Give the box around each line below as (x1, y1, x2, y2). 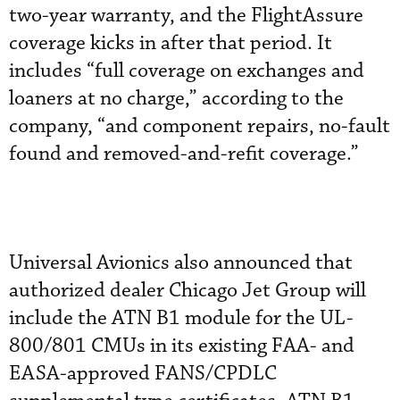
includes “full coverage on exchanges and (9, 58, 364, 84)
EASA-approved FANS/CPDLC (9, 361, 277, 387)
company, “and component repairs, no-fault (9, 113, 390, 139)
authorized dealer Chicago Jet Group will (9, 278, 366, 304)
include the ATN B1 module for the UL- (9, 305, 354, 331)
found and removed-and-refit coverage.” (9, 141, 359, 167)
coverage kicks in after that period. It (9, 30, 332, 56)
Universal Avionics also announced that (9, 250, 353, 276)
